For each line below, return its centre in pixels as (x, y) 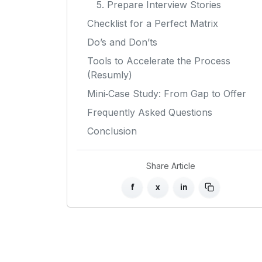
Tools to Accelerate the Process (159, 61)
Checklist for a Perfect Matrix (153, 24)
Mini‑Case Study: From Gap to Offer (167, 94)
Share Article (171, 166)
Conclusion (112, 131)
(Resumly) (110, 75)
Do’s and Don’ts (122, 42)
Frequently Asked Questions (150, 113)
